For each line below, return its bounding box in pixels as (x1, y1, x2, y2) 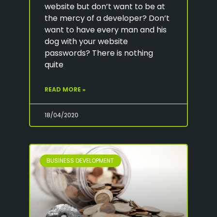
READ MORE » (45, 85, 86, 93)
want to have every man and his (45, 24, 167, 35)
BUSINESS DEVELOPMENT (46, 156, 114, 165)
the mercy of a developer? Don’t (45, 12, 170, 24)
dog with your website (45, 35, 128, 47)
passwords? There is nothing (45, 47, 153, 59)
